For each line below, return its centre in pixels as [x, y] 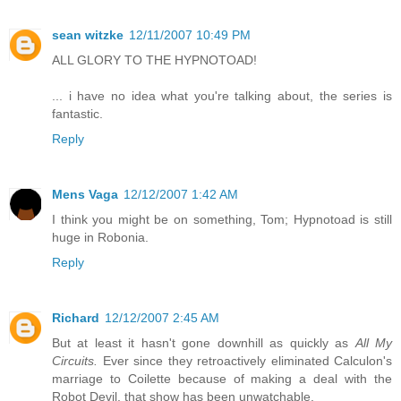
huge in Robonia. [100, 238]
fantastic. [77, 114]
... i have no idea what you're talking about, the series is [222, 96]
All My [374, 343]
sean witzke [88, 35]
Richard [76, 318]
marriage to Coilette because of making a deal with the [222, 379]
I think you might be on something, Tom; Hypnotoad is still [222, 220]
